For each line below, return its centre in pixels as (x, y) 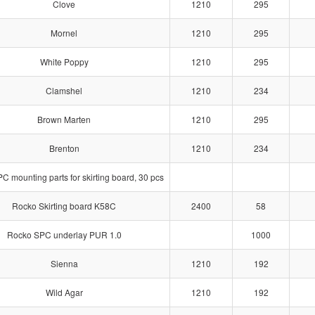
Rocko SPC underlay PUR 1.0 (64, 234)
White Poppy (64, 62)
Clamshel (64, 90)
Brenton (64, 148)
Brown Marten (64, 119)
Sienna (64, 263)
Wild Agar (64, 292)
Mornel (64, 33)
